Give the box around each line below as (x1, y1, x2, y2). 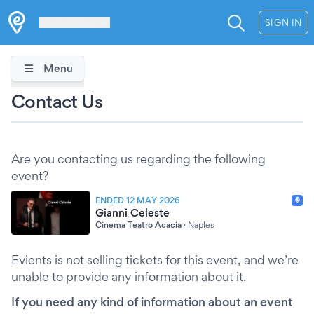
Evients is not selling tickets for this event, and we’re (11, 252, 299, 267)
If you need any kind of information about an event (11, 294, 293, 309)
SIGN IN (264, 17, 302, 28)
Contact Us (11, 90, 102, 112)
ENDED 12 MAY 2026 (95, 194, 180, 205)
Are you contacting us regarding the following (11, 151, 266, 166)
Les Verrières (39, 17, 93, 28)
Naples (188, 219, 214, 230)
